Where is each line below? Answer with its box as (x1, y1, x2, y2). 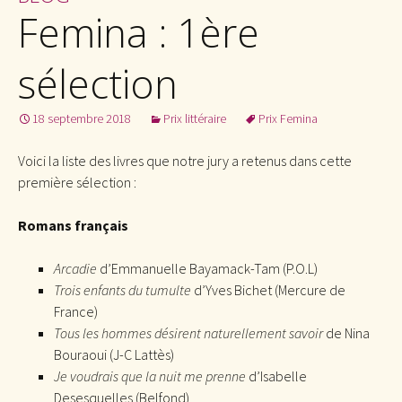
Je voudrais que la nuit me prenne (54, 366, 246, 385)
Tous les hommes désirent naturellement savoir (54, 323, 323, 342)
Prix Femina (258, 109, 318, 127)
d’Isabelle (246, 366, 307, 385)
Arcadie (54, 258, 100, 277)
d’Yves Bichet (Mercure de (191, 280, 345, 299)
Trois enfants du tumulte (54, 280, 191, 299)
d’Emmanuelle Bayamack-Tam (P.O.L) (100, 258, 318, 277)
